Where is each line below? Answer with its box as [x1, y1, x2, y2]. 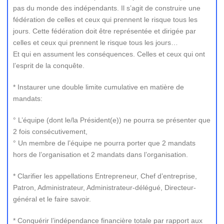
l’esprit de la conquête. [13, 61, 84, 69]
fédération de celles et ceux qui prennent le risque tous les [13, 15, 197, 23]
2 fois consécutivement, [13, 127, 87, 135]
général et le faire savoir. [13, 195, 91, 203]
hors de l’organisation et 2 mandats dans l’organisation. [13, 150, 188, 158]
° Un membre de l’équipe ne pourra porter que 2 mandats [13, 139, 195, 147]
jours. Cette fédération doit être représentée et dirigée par [13, 27, 196, 35]
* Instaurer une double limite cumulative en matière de [13, 83, 184, 91]
